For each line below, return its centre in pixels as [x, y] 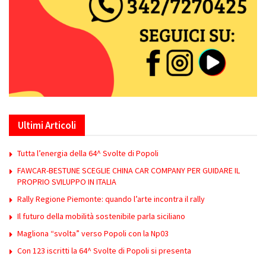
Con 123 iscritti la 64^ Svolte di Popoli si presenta [104, 251]
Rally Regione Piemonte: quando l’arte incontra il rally [111, 199]
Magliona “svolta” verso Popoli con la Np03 [93, 234]
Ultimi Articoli [47, 126]
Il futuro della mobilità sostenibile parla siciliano [101, 216]
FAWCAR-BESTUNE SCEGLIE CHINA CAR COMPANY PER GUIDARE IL [129, 171]
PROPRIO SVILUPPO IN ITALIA [67, 182]
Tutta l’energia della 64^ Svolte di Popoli [88, 153]
